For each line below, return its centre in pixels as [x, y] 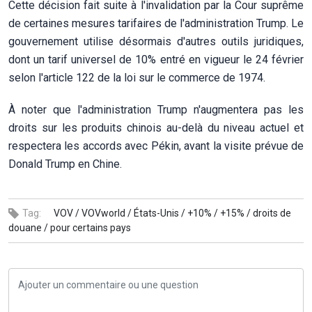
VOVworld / [107, 213]
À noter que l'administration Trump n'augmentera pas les [156, 109]
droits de [272, 213]
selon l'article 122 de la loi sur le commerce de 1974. [137, 77]
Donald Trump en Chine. [65, 164]
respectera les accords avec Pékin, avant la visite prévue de [156, 146]
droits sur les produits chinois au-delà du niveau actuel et [156, 127]
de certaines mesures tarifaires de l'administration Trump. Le [156, 23]
